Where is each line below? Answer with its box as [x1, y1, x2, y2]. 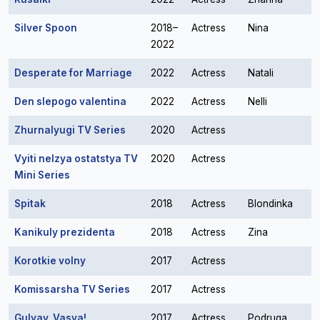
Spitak [14, 198, 46, 209]
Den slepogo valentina [14, 96, 126, 107]
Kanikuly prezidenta [14, 226, 115, 238]
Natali [248, 67, 274, 79]
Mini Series [14, 169, 70, 181]
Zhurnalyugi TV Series [14, 124, 126, 136]
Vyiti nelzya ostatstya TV [14, 153, 138, 164]
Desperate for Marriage [14, 67, 132, 79]
